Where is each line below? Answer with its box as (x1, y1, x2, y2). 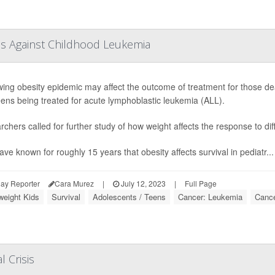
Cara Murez (55, 178, 94, 188)
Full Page (185, 178, 217, 188)
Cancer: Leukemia (178, 191, 242, 203)
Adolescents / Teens (93, 191, 166, 203)
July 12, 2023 (119, 178, 166, 188)
